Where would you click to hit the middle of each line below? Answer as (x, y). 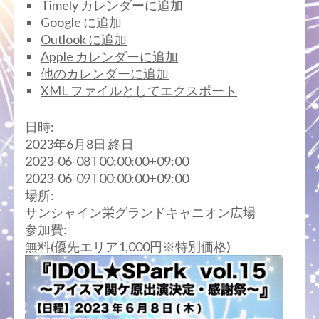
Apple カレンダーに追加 (109, 56)
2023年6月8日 (67, 144)
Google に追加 (81, 22)
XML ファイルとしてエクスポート (139, 90)
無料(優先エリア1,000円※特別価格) (128, 246)
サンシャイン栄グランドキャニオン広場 (140, 212)
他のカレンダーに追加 (105, 73)
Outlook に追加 (84, 39)
